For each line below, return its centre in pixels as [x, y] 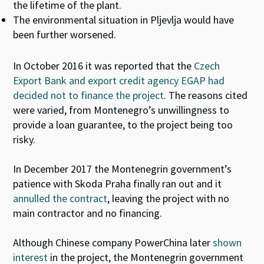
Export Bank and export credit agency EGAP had [119, 80]
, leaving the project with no [169, 198]
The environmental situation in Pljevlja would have [124, 19]
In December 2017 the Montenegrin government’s [123, 169]
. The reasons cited [206, 95]
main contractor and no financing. [88, 213]
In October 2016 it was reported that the [104, 65]
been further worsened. [65, 34]
